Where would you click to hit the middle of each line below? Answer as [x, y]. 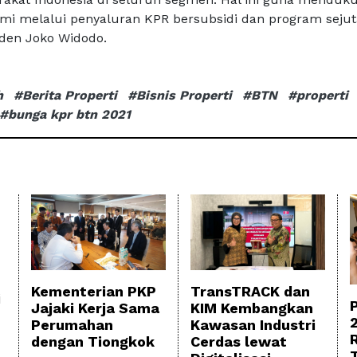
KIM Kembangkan [252, 308]
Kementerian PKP [94, 292]
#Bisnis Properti [180, 96]
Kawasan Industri [253, 325]
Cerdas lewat [239, 342]
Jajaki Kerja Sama [95, 308]
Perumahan [72, 325]
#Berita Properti [65, 96]
